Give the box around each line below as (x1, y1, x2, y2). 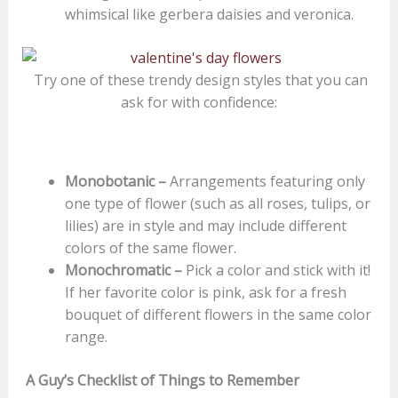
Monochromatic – (64, 259, 182, 280)
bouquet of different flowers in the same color (64, 304, 371, 324)
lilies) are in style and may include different (64, 215, 346, 235)
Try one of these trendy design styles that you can (30, 69, 368, 90)
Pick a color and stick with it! (181, 259, 370, 280)
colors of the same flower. (64, 237, 236, 258)
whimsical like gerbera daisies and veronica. (64, 4, 354, 24)
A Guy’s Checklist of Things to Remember (21, 370, 299, 390)
